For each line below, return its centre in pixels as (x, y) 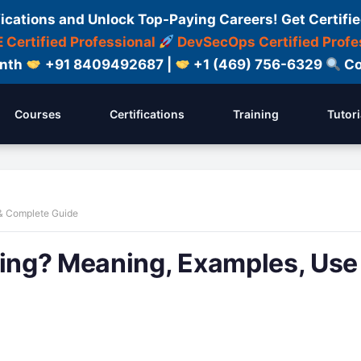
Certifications (147, 114)
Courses (38, 114)
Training (256, 114)
